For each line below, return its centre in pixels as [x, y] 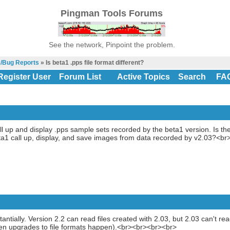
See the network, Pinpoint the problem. [112, 45]
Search [192, 77]
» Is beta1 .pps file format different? [91, 63]
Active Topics [143, 77]
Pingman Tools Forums [112, 13]
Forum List [80, 77]
